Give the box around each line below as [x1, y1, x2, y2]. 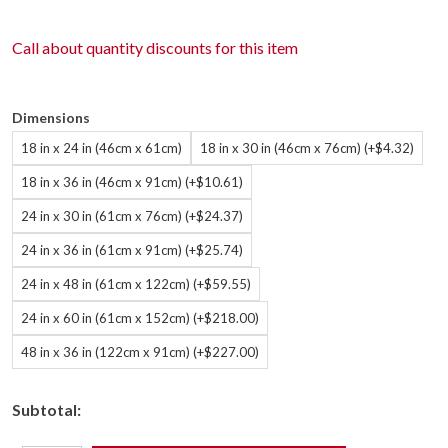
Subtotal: [12, 400, 81, 419]
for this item [212, 38, 298, 57]
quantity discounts [86, 38, 212, 57]
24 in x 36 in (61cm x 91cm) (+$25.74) [21, 242, 243, 258]
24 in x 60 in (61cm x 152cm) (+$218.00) [21, 310, 259, 326]
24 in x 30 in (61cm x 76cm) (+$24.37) [21, 208, 243, 224]
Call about [12, 38, 86, 57]
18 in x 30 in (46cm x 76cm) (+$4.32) [200, 140, 414, 156]
